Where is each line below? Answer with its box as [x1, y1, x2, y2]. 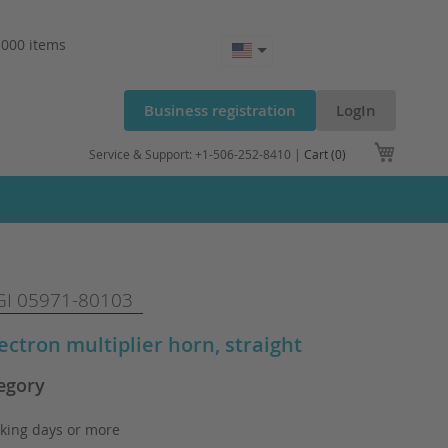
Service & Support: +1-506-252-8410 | [89, 146, 304, 162]
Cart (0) [304, 146, 346, 162]
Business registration [144, 100, 296, 121]
